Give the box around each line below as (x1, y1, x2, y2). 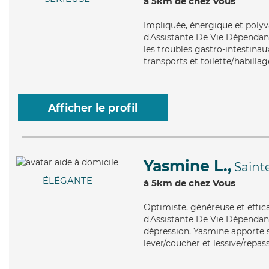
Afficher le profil (48, 101, 138, 114)
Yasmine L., (144, 157, 232, 175)
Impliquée (144, 20, 186, 31)
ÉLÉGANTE (42, 175, 92, 187)
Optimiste (144, 202, 186, 213)
